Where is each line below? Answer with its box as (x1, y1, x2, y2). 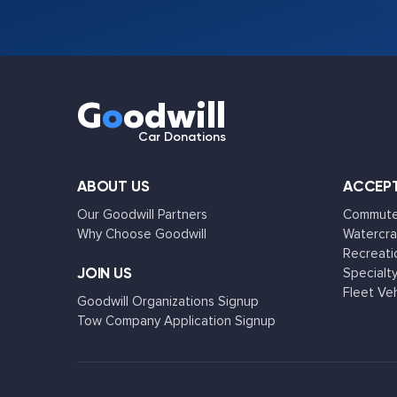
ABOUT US (77, 177, 150, 196)
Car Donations (138, 129, 226, 145)
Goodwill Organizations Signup (77, 293, 259, 310)
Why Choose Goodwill (77, 226, 206, 243)
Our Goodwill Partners (77, 206, 207, 223)
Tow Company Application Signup (77, 313, 276, 330)
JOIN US (77, 264, 132, 283)
